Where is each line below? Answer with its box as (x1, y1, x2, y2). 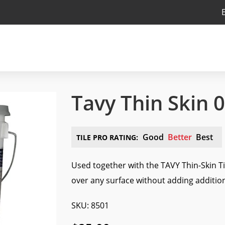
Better (167, 132, 192, 143)
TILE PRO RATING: (76, 133, 138, 142)
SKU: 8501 (71, 200, 109, 211)
